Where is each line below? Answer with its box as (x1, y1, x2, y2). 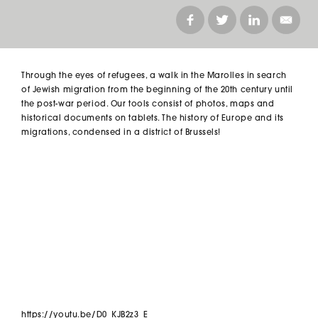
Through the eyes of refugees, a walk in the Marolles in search (21, 72, 287, 80)
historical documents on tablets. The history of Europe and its (21, 115, 284, 123)
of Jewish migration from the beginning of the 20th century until (21, 87, 293, 94)
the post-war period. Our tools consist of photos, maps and (21, 101, 275, 109)
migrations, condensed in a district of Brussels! (21, 129, 221, 137)
